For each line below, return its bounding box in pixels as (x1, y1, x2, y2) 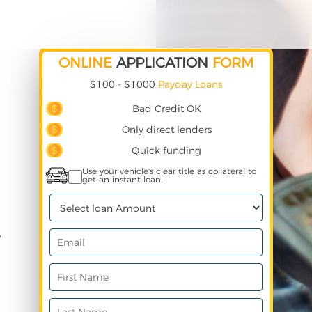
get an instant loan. (82, 174, 162, 185)
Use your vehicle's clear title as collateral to (82, 166, 256, 176)
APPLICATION (112, 54, 212, 71)
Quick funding (132, 144, 201, 157)
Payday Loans (158, 78, 222, 91)
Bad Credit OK (132, 102, 201, 115)
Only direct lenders (121, 123, 212, 136)
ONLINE (58, 54, 112, 71)
